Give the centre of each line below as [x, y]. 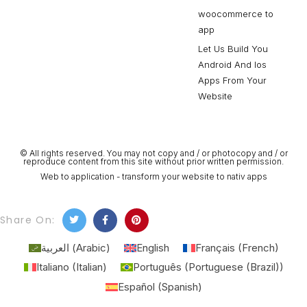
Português [157, 267]
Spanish [180, 287]
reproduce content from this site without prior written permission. [153, 161]
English [152, 248]
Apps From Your [233, 80]
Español [136, 287]
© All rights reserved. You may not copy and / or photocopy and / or [153, 153]
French [258, 248]
